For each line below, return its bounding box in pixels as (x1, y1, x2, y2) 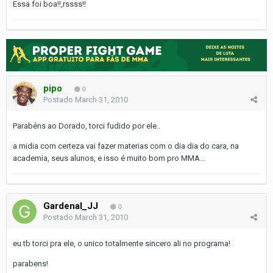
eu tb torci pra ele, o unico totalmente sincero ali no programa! (13, 238, 230, 248)
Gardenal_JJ (43, 200, 98, 211)
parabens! (13, 258, 48, 268)
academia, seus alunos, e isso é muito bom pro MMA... (13, 153, 205, 163)
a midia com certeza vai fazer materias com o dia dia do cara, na (13, 141, 239, 151)
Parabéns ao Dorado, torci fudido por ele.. (13, 121, 160, 130)
